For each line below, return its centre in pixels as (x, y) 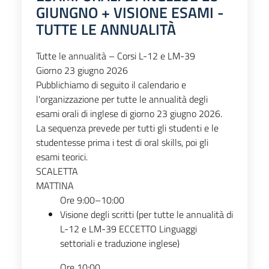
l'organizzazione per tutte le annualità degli (122, 99)
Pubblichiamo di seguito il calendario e (111, 84)
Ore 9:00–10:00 (92, 200)
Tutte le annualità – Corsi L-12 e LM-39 (116, 56)
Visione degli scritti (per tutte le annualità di (147, 214)
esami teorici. (62, 156)
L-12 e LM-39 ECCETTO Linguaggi (128, 228)
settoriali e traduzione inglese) (120, 243)
